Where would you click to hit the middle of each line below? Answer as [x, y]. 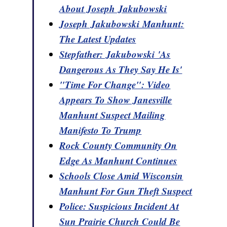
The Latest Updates [98, 39]
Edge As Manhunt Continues [118, 161]
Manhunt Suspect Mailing [112, 115]
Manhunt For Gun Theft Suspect [126, 191]
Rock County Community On [118, 145]
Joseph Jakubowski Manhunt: [122, 24]
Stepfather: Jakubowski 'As [115, 54]
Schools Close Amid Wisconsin [121, 176]
